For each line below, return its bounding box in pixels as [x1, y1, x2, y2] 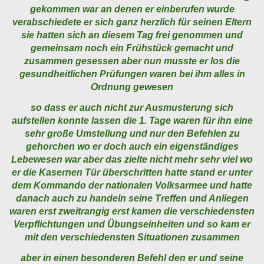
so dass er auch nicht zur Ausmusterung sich [31, 103, 233, 113]
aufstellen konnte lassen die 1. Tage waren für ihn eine [11, 115, 253, 126]
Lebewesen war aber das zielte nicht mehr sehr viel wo [11, 154, 253, 165]
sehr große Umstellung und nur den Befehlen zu [24, 128, 240, 139]
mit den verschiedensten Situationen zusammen [24, 232, 240, 243]
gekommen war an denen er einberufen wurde [29, 4, 235, 15]
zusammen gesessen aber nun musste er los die [24, 56, 240, 67]
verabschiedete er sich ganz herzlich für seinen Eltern [12, 17, 252, 28]
